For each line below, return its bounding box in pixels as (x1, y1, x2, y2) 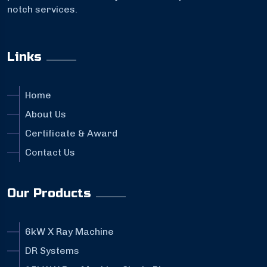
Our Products (7, 186, 91, 201)
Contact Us (25, 147, 75, 159)
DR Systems (25, 245, 79, 257)
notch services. (7, 4, 77, 15)
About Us (25, 108, 66, 120)
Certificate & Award (25, 128, 117, 139)
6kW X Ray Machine (25, 226, 114, 238)
